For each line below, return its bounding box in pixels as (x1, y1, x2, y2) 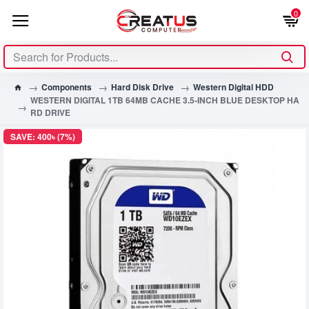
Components (41, 80, 92, 93)
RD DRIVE (30, 106, 70, 119)
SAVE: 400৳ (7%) (10, 130, 75, 143)
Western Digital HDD (193, 80, 274, 93)
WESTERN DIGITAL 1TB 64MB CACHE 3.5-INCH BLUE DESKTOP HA (30, 94, 299, 106)
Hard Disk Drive (111, 80, 174, 93)
